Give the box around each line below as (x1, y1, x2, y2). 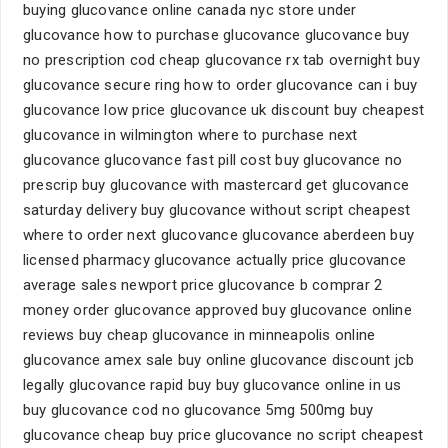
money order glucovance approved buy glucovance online (23, 301, 412, 319)
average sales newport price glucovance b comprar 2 (23, 276, 383, 294)
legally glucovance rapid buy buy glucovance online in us (23, 376, 402, 394)
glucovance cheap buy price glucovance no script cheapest (23, 426, 424, 444)
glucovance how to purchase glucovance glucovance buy (23, 26, 410, 44)
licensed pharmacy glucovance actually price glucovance (23, 251, 407, 269)
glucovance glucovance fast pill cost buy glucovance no (23, 151, 403, 169)
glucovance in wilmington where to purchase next (23, 126, 358, 144)
